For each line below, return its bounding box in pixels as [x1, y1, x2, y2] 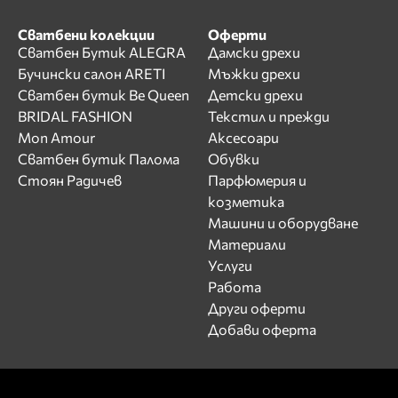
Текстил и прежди [208, 107, 330, 125]
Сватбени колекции [18, 26, 155, 44]
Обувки [208, 150, 259, 168]
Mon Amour [18, 129, 95, 147]
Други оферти [208, 299, 306, 317]
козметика [208, 193, 284, 211]
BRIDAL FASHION [18, 107, 132, 125]
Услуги [208, 257, 252, 275]
